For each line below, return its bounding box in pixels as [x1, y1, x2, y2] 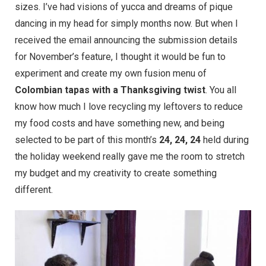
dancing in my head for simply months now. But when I [15, 17, 238, 29]
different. [15, 183, 53, 195]
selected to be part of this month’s [15, 134, 159, 145]
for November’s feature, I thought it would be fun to [15, 50, 226, 62]
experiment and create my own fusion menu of [15, 67, 207, 79]
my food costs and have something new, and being [15, 117, 224, 129]
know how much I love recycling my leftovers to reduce [15, 100, 243, 112]
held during [201, 134, 249, 145]
